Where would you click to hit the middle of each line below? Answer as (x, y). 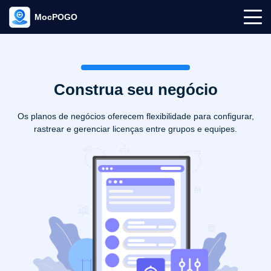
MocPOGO (56, 17)
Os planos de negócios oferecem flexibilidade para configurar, (135, 116)
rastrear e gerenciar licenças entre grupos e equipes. (135, 129)
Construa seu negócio (135, 90)
